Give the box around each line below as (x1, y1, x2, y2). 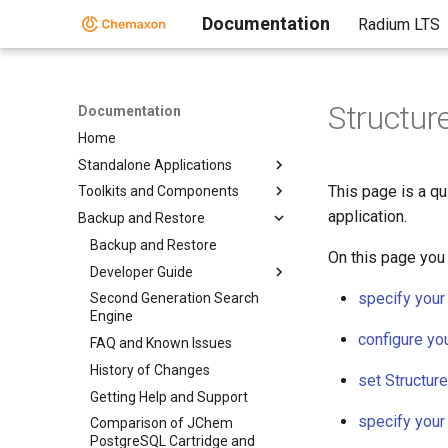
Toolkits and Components (78, 183, 239, 200)
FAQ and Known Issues (90, 335, 232, 351)
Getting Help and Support (90, 388, 248, 405)
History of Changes (90, 361, 210, 378)
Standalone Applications (78, 156, 232, 173)
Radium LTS (358, 15, 440, 34)
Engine (90, 308, 133, 325)
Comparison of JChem (90, 415, 233, 432)
